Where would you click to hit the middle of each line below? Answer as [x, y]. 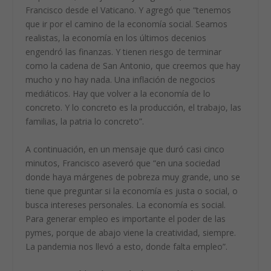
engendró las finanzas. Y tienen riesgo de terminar [124, 52]
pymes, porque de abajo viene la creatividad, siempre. [131, 232]
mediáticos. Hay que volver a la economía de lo [118, 94]
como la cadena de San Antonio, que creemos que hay [133, 66]
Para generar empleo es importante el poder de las [126, 218]
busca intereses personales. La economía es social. [126, 204]
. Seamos [210, 24]
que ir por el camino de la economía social [109, 24]
